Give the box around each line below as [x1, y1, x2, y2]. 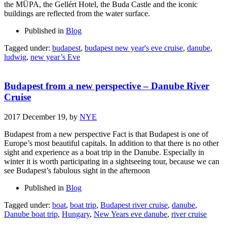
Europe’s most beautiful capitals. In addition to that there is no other [4, 138, 219, 147]
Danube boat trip [4, 209, 58, 218]
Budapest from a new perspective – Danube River [4, 80, 209, 91]
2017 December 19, [4, 112, 69, 121]
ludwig [4, 53, 26, 62]
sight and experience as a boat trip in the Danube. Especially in [4, 147, 204, 157]
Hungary [62, 209, 90, 218]
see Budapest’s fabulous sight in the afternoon [4, 166, 150, 175]
